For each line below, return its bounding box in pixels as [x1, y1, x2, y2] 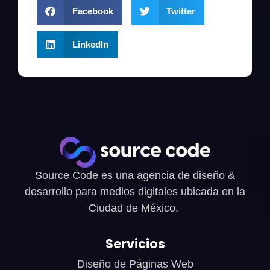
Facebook [72, 5, 113, 16]
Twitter [166, 5, 195, 16]
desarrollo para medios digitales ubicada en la [25, 186, 245, 198]
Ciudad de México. [89, 202, 181, 215]
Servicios [105, 234, 165, 253]
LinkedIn [72, 39, 108, 49]
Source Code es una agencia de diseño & [35, 169, 235, 182]
